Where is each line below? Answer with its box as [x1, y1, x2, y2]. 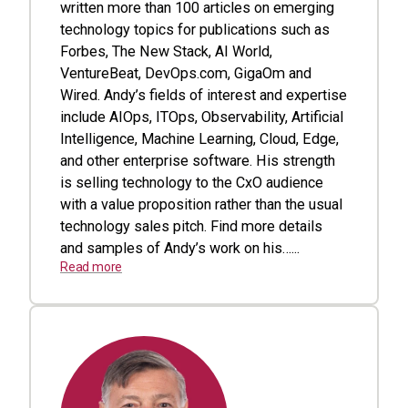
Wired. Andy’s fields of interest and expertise [60, 87, 347, 104]
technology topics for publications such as [60, 21, 330, 38]
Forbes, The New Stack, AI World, [60, 43, 272, 60]
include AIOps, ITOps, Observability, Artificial [60, 108, 343, 126]
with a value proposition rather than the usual [60, 196, 342, 213]
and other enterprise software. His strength [60, 152, 335, 169]
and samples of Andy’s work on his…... [60, 240, 300, 257]
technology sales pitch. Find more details [60, 218, 322, 235]
